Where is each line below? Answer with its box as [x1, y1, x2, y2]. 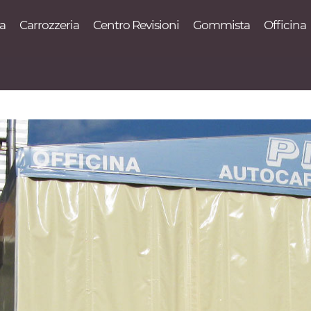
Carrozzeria [19, 18, 79, 32]
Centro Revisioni [93, 18, 179, 32]
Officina [264, 18, 306, 32]
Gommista [193, 18, 250, 32]
